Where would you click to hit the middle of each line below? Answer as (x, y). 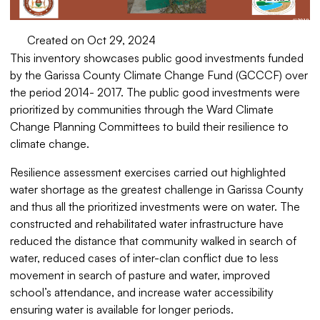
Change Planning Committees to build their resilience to (150, 127)
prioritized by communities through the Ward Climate (142, 110)
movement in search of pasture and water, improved (140, 275)
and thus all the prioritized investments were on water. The (155, 207)
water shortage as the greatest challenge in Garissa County (157, 190)
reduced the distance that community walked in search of (154, 241)
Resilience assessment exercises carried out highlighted (148, 172)
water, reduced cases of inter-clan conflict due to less (145, 258)
